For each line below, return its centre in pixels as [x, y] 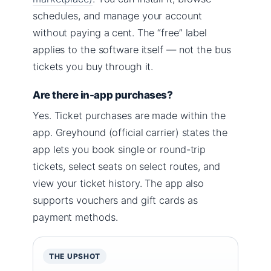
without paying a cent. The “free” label [120, 32]
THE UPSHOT [75, 256]
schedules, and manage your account [117, 15]
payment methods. [75, 217]
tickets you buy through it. [93, 66]
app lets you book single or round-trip [119, 149]
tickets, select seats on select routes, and [126, 166]
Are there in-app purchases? [103, 95]
